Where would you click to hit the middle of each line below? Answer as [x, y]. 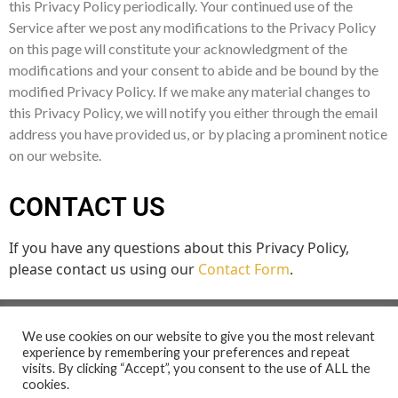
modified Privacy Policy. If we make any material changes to [190, 91]
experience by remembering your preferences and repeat [186, 352]
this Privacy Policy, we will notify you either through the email [193, 112]
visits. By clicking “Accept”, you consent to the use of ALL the [196, 368]
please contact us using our [103, 269]
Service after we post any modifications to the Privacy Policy [192, 27]
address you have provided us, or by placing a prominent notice [198, 133]
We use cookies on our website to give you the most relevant [199, 336]
